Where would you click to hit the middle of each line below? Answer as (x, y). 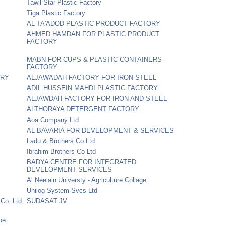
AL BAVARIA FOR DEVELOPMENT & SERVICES (100, 130)
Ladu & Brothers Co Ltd (61, 141)
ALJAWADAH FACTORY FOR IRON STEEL (92, 77)
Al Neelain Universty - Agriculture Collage (87, 180)
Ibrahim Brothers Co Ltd (62, 151)
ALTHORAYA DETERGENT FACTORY (83, 109)
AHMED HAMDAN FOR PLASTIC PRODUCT (93, 34)
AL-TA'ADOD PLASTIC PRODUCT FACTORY (94, 23)
